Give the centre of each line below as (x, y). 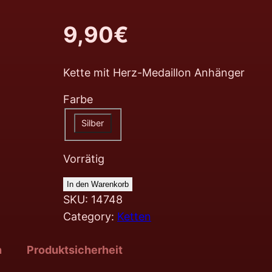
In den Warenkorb (98, 185)
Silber (93, 123)
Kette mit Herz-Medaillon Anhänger (154, 73)
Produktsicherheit (75, 250)
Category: (90, 217)
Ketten (134, 217)
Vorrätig (84, 159)
